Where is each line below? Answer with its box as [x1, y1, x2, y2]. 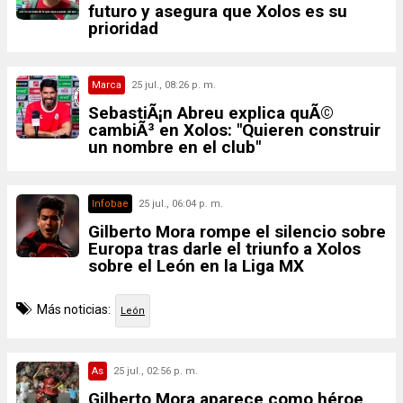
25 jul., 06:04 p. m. [139, 198, 223, 210]
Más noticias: [37, 302, 111, 317]
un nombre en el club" [88, 137, 261, 157]
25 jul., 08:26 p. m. [131, 79, 216, 91]
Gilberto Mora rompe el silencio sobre [88, 221, 386, 242]
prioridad [88, 18, 158, 39]
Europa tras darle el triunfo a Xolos [88, 238, 361, 259]
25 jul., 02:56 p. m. [113, 365, 198, 377]
